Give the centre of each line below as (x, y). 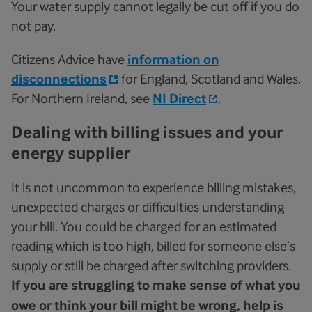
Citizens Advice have (69, 59)
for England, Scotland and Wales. (210, 79)
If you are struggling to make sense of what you (156, 285)
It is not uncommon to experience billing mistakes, (154, 187)
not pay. (33, 26)
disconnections (59, 79)
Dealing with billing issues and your (147, 132)
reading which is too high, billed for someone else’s (153, 246)
